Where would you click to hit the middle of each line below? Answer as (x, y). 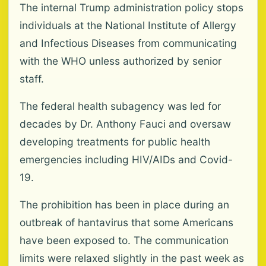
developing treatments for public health (115, 142)
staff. (32, 79)
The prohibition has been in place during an (124, 205)
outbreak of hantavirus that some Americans (126, 222)
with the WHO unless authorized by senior (121, 61)
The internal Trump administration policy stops (132, 7)
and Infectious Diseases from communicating (128, 43)
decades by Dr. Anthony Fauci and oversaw (125, 124)
